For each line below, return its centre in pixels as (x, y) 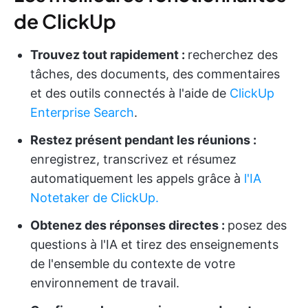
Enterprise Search (82, 113)
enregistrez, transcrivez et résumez (133, 159)
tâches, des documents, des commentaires (155, 74)
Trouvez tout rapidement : (109, 55)
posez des (257, 225)
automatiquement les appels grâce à (137, 179)
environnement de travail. (105, 283)
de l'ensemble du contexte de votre (133, 264)
